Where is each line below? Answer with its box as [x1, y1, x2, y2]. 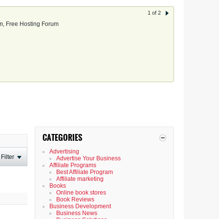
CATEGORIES [43, 131, 82, 144]
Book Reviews [56, 196, 94, 203]
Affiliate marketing [56, 175, 104, 182]
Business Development [49, 203, 111, 210]
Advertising [49, 148, 79, 155]
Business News [56, 210, 97, 217]
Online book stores [56, 189, 106, 196]
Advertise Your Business [56, 155, 121, 162]
